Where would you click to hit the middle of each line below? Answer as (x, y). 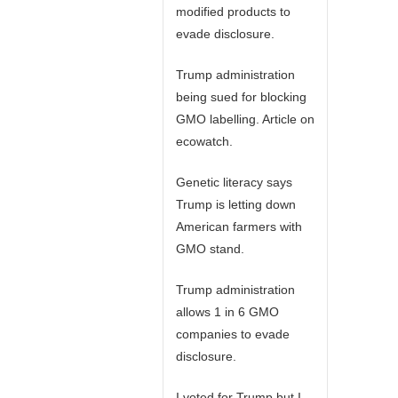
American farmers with (239, 227)
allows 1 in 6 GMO (227, 312)
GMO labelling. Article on (245, 119)
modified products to (233, 12)
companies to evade (233, 334)
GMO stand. (210, 249)
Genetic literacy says (234, 182)
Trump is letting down (236, 204)
